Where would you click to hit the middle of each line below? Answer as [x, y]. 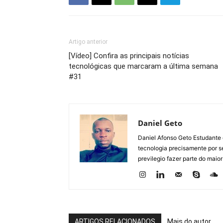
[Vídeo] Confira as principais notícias [129, 56]
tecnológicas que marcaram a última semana [143, 66]
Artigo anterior [88, 42]
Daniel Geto [160, 123]
